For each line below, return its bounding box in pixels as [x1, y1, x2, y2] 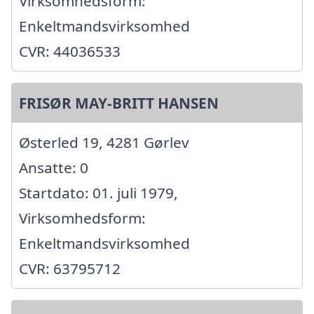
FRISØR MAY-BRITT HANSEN [19, 93, 219, 114]
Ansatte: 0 [19, 158, 88, 178]
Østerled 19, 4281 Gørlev [19, 132, 189, 153]
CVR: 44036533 [19, 41, 121, 62]
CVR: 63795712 [19, 259, 121, 279]
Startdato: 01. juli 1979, [19, 183, 178, 203]
